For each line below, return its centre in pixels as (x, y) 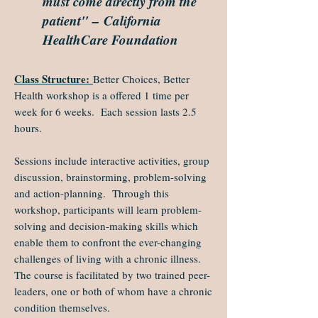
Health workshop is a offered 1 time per (102, 95)
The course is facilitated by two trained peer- (112, 275)
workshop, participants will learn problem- (108, 209)
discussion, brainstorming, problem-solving (110, 177)
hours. (28, 128)
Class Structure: (52, 79)
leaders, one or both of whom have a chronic (113, 291)
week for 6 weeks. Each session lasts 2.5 (105, 111)
